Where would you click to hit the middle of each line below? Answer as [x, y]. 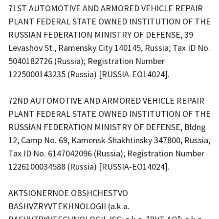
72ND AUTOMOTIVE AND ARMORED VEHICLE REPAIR [106, 101]
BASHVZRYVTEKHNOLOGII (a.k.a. [69, 206]
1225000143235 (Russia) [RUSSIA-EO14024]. [90, 74]
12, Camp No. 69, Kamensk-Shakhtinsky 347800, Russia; [109, 140]
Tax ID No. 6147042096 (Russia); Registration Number [106, 153]
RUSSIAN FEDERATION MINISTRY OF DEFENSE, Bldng [107, 127]
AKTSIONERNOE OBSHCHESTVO [68, 193]
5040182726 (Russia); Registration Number [87, 61]
